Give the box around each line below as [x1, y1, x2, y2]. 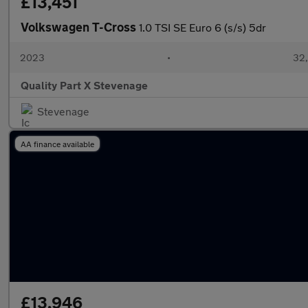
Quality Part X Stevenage [21, 78, 148, 91]
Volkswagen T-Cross [21, 19, 139, 34]
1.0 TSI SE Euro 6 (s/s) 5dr [139, 21, 266, 34]
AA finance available [21, 139, 94, 148]
